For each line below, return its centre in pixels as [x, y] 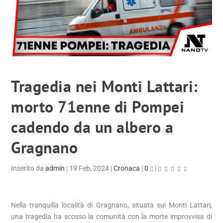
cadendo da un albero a [92, 127]
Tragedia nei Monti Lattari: [105, 86]
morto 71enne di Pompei [98, 107]
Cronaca [127, 168]
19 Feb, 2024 [89, 168]
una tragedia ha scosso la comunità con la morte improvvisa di [111, 217]
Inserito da [28, 168]
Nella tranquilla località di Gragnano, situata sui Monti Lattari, [111, 205]
